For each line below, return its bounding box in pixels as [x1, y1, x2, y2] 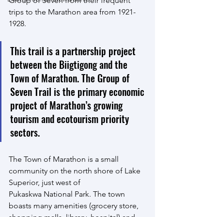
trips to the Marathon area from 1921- [9, 7, 136, 16]
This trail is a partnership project [10, 43, 138, 58]
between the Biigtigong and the [10, 57, 130, 72]
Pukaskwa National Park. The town [9, 189, 127, 199]
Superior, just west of [9, 177, 80, 187]
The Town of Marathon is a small [9, 154, 121, 164]
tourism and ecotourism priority [10, 111, 131, 126]
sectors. [10, 124, 40, 139]
